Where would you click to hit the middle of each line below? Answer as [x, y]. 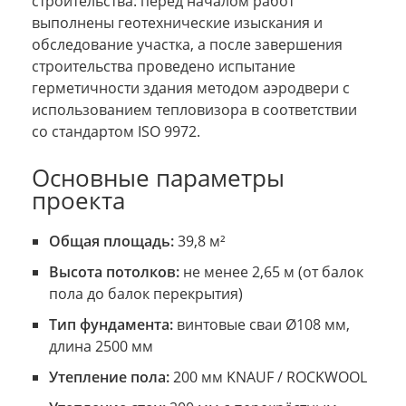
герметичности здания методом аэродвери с [191, 87]
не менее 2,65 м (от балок [271, 271]
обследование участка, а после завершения [187, 44]
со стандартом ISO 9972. [116, 131]
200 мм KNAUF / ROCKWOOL [268, 377]
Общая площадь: [111, 241]
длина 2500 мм [101, 346]
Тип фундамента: [111, 324]
